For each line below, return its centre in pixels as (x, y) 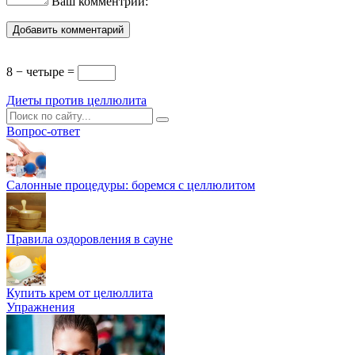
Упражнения (40, 307)
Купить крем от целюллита (80, 293)
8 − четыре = (42, 72)
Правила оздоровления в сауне (90, 239)
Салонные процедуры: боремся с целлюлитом (131, 185)
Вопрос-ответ (43, 132)
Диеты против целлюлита (76, 101)
